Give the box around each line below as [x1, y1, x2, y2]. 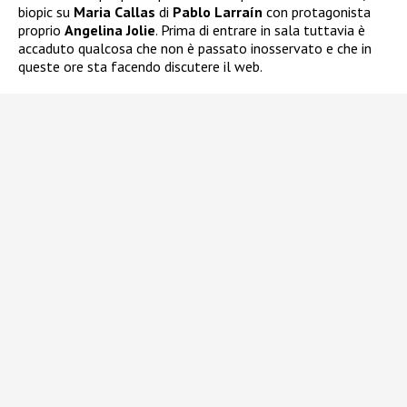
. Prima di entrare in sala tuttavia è [155, 20, 365, 39]
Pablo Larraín [173, 2, 263, 21]
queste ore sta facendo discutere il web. [18, 56, 263, 75]
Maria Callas [74, 2, 155, 21]
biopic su [18, 2, 74, 21]
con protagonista [263, 2, 371, 21]
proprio [18, 20, 65, 39]
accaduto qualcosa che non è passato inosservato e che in [18, 38, 372, 57]
